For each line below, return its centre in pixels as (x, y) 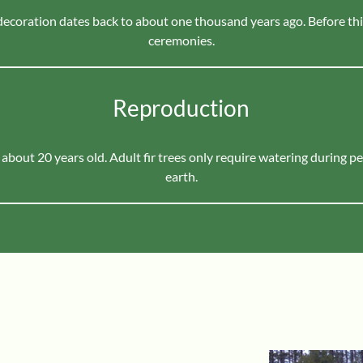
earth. (181, 177)
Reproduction (181, 108)
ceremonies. (181, 41)
